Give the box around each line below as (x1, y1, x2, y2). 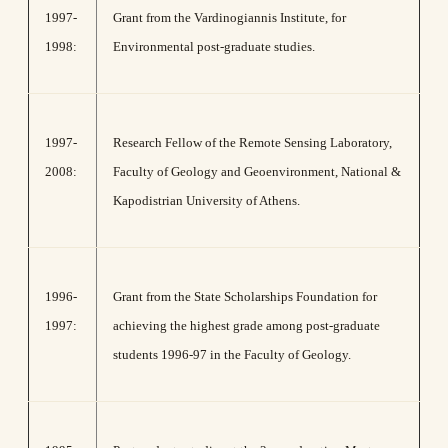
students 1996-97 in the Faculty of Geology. (113, 347, 351, 362)
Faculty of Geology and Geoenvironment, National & (113, 164, 401, 179)
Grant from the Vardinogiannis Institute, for (113, 10, 346, 25)
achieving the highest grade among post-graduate (113, 318, 380, 333)
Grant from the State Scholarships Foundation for (113, 289, 377, 304)
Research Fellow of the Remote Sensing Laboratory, (113, 135, 392, 150)
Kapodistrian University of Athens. (113, 193, 300, 208)
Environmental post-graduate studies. (113, 39, 315, 54)
